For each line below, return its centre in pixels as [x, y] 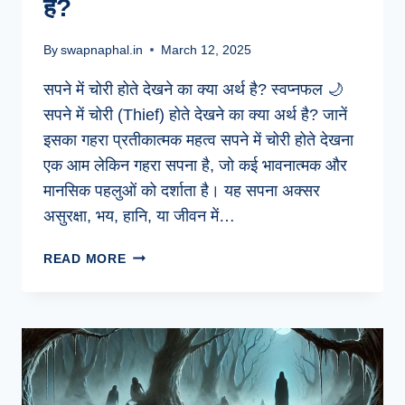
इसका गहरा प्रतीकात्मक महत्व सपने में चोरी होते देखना [198, 140]
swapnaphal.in [102, 49]
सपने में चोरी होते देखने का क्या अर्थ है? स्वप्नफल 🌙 [193, 89]
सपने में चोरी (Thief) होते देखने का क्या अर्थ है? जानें [195, 114]
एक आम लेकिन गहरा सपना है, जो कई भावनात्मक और [195, 165]
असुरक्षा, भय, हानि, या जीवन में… [139, 216]
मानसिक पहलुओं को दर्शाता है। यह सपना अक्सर [182, 190]
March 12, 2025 [207, 49]
